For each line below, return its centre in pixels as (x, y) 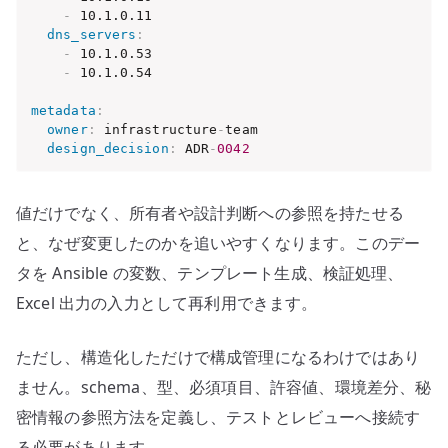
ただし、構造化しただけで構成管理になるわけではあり (218, 357)
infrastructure (156, 130)
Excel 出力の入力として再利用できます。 (167, 303)
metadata (63, 111)
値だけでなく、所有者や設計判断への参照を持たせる (210, 213)
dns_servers (92, 35)
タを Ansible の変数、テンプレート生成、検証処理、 (210, 273)
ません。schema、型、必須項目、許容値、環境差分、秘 (224, 387)
